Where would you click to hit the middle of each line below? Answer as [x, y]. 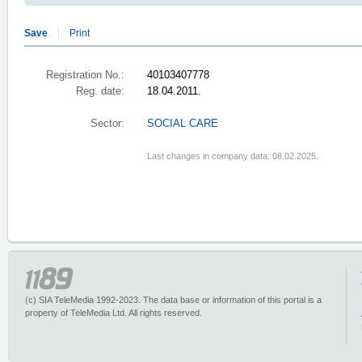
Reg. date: [100, 91]
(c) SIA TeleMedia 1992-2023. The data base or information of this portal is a [173, 300]
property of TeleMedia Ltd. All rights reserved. [114, 313]
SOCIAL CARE [183, 124]
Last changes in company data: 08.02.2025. [233, 156]
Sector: [107, 124]
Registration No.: [85, 75]
